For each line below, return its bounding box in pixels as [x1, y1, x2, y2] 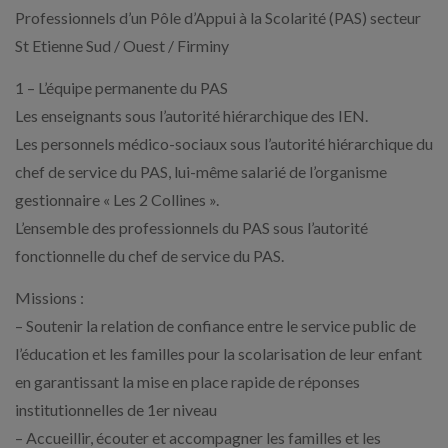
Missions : [15, 288, 84, 307]
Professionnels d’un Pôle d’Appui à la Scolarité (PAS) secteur [15, 8, 421, 27]
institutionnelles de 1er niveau [15, 400, 217, 419]
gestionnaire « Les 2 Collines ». [15, 190, 219, 209]
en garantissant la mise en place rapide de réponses [15, 372, 360, 391]
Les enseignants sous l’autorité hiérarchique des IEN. [15, 106, 368, 125]
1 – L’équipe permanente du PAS [15, 78, 228, 97]
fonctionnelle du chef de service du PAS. [15, 246, 284, 265]
